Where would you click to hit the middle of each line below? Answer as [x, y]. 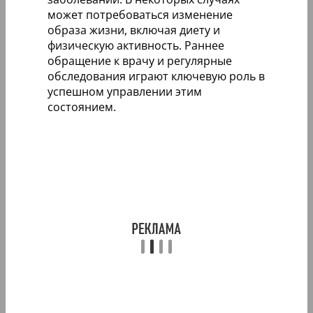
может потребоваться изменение [140, 14]
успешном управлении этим [125, 91]
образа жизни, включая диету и [134, 30]
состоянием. [82, 107]
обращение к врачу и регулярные [140, 60]
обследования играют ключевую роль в [156, 76]
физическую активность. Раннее [136, 45]
